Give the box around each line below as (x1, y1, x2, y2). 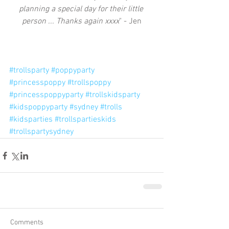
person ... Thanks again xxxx (22, 16, 119, 27)
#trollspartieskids (55, 114, 116, 125)
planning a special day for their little (18, 4, 145, 14)
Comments (10, 218, 43, 227)
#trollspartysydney (9, 127, 74, 137)
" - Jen (119, 16, 142, 27)
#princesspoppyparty (9, 90, 83, 100)
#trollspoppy (67, 78, 111, 88)
